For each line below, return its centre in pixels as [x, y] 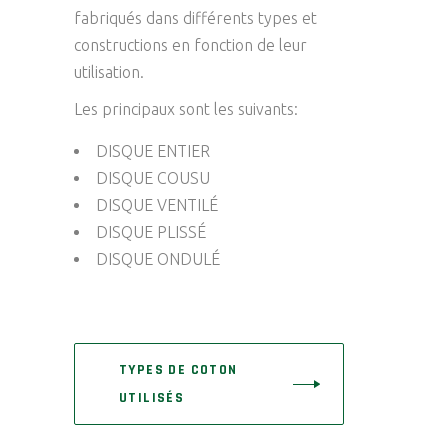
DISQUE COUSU [153, 178]
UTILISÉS [152, 398]
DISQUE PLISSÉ [151, 232]
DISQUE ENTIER [153, 151]
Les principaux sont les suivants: [186, 109]
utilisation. [109, 72]
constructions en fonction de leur [190, 45]
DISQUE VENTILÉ [157, 205]
